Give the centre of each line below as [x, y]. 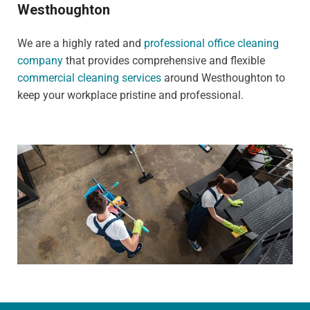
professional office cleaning [211, 43]
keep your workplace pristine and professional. [130, 95]
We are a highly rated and [81, 43]
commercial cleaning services [89, 77]
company [40, 60]
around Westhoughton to [223, 77]
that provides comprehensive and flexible [164, 60]
